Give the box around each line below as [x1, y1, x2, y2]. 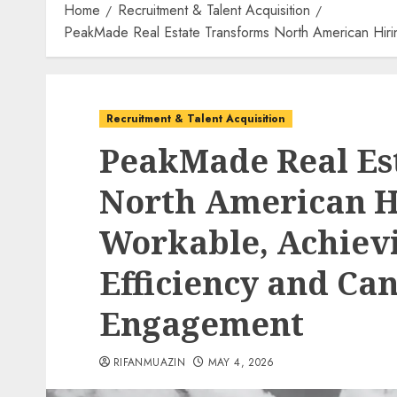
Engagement [99, 302, 304, 346]
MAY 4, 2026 [207, 354, 275, 370]
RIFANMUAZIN [113, 354, 185, 370]
